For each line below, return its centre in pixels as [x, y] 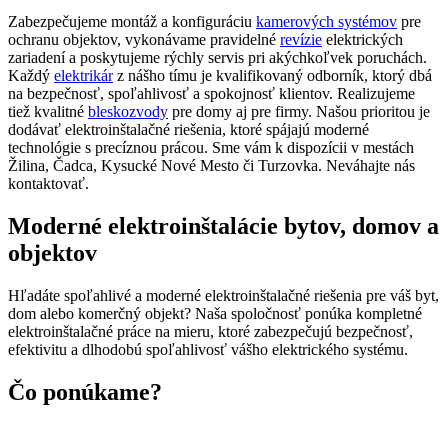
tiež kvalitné [48, 111]
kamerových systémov [326, 21]
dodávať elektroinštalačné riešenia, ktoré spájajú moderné [188, 129]
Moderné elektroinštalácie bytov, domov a [223, 225]
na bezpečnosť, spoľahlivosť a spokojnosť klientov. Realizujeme [211, 93]
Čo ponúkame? [85, 391]
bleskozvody [128, 111]
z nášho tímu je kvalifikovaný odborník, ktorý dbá [272, 75]
